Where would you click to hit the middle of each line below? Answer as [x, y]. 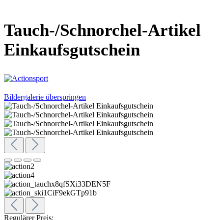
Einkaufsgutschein [72, 50]
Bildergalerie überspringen [45, 97]
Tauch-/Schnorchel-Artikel [102, 30]
